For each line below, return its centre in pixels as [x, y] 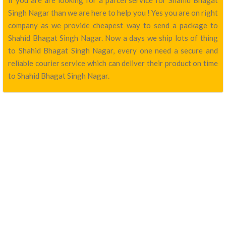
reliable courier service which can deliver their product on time [113, 63]
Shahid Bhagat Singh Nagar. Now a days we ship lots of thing [113, 38]
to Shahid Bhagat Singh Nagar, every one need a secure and [113, 50]
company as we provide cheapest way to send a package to [113, 25]
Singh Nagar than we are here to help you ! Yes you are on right [113, 13]
